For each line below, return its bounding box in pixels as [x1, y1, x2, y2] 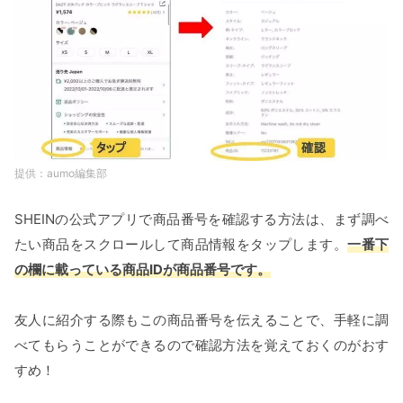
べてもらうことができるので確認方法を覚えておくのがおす [14, 336, 389, 354]
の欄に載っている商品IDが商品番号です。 [14, 261, 271, 279]
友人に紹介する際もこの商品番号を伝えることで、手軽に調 [14, 311, 389, 329]
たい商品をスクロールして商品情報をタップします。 [14, 236, 348, 254]
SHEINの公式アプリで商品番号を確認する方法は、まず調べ [14, 210, 389, 228]
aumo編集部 [47, 166, 107, 181]
